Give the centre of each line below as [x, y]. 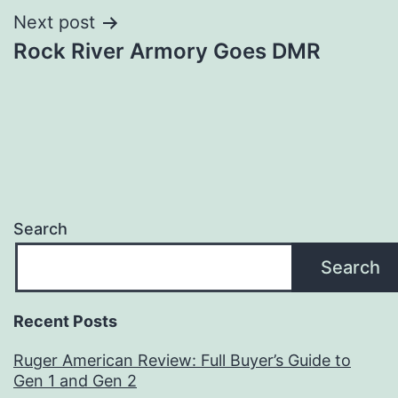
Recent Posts [65, 322]
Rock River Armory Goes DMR [167, 52]
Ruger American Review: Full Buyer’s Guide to [182, 361]
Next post [54, 23]
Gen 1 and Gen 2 [75, 381]
